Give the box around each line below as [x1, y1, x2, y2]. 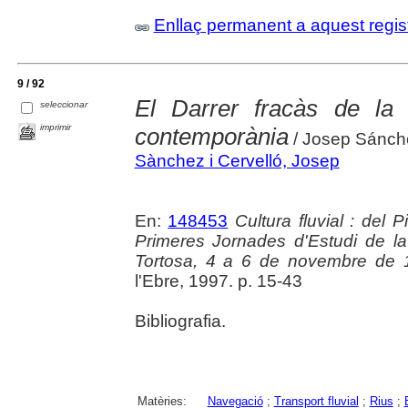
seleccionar [40, 98, 88, 109]
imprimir [40, 121, 72, 132]
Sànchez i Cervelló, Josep [134, 150, 340, 170]
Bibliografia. [134, 311, 226, 331]
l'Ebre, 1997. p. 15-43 [134, 270, 302, 291]
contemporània [134, 122, 289, 150]
